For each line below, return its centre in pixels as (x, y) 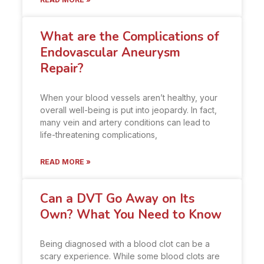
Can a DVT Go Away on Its (117, 199)
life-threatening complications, (99, 135)
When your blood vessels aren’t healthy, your (129, 98)
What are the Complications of (130, 37)
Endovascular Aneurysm (110, 53)
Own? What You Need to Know (131, 215)
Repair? (62, 69)
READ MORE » (65, 162)
